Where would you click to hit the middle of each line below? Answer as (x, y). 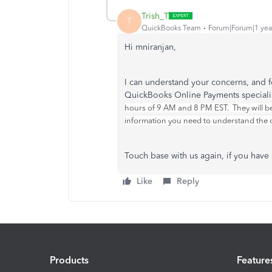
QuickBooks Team (171, 28)
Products (69, 260)
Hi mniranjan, (150, 47)
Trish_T (155, 16)
